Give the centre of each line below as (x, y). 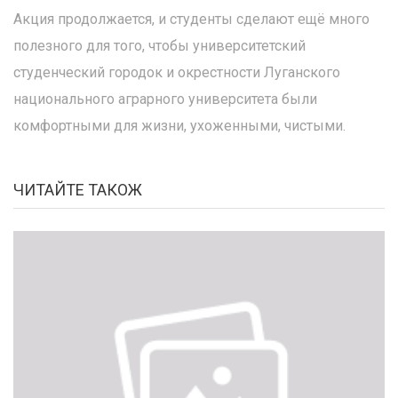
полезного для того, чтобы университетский (159, 46)
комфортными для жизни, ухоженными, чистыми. (179, 126)
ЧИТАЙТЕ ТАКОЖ (78, 190)
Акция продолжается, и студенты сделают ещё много (191, 19)
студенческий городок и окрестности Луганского (177, 72)
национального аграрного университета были (165, 99)
